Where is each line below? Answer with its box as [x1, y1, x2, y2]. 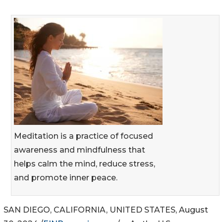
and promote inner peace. [14, 172, 117, 182]
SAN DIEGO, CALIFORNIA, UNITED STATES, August [3, 205, 208, 215]
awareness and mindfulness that [14, 145, 145, 155]
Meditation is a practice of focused [14, 131, 153, 141]
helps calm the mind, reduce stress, [14, 159, 155, 168]
